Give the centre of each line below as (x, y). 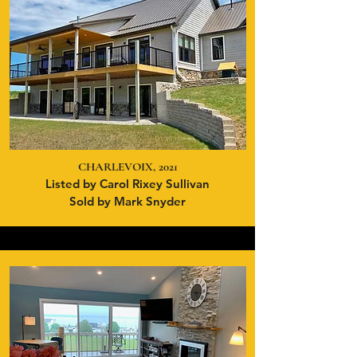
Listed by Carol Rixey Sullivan (127, 184)
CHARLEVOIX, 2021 (127, 167)
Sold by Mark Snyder (127, 201)
